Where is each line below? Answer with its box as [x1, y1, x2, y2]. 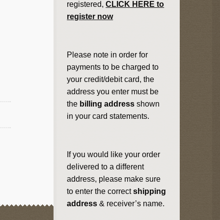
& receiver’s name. [97, 199, 165, 208]
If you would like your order [67, 150, 161, 159]
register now [67, 12, 113, 21]
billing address [78, 99, 135, 108]
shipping [133, 187, 166, 195]
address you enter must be [67, 87, 159, 96]
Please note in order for [67, 50, 148, 59]
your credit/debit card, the [67, 75, 155, 83]
